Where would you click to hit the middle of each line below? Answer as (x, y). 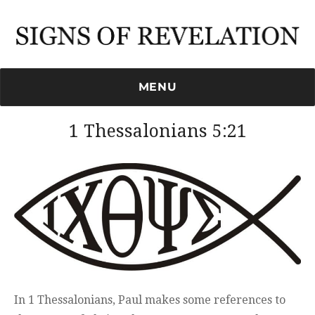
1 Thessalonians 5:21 (157, 131)
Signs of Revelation (96, 57)
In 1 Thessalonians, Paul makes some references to (150, 300)
